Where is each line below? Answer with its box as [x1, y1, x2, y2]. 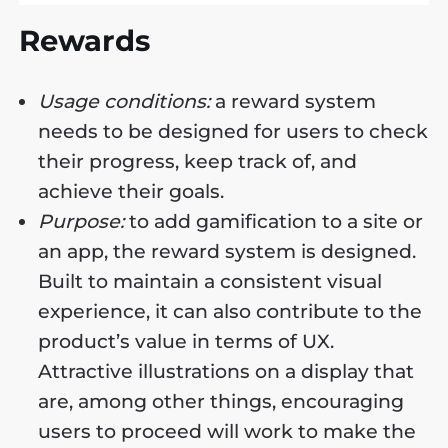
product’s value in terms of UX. [38, 329, 335, 353]
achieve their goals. [38, 179, 225, 203]
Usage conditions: [38, 89, 211, 113]
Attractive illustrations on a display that [38, 359, 415, 383]
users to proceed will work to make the [38, 419, 417, 443]
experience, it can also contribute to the [38, 299, 423, 323]
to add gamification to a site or [124, 209, 424, 233]
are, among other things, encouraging [38, 389, 405, 413]
